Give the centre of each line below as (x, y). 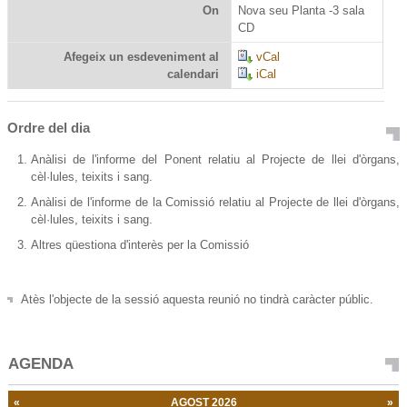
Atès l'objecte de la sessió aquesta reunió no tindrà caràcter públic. (198, 299)
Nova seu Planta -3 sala (301, 11)
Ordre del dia (51, 128)
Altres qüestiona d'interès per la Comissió (139, 244)
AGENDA (41, 364)
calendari (194, 74)
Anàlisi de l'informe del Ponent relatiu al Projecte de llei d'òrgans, (215, 160)
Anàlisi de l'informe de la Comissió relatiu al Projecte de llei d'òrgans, (215, 203)
